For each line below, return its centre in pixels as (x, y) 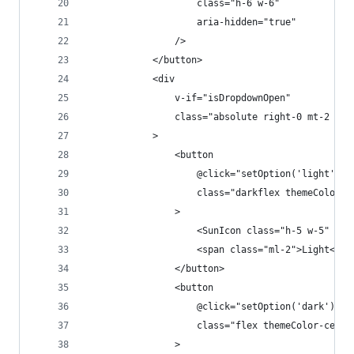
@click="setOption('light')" (216, 174)
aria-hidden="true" (191, 22)
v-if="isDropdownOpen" (188, 98)
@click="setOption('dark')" (213, 307)
